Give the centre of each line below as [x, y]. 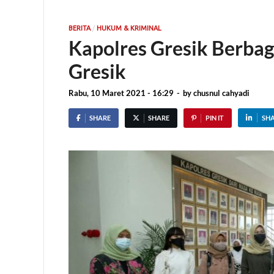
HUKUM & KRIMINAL [129, 28]
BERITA [80, 28]
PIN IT [214, 118]
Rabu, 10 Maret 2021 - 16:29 [121, 93]
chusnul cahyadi [221, 93]
